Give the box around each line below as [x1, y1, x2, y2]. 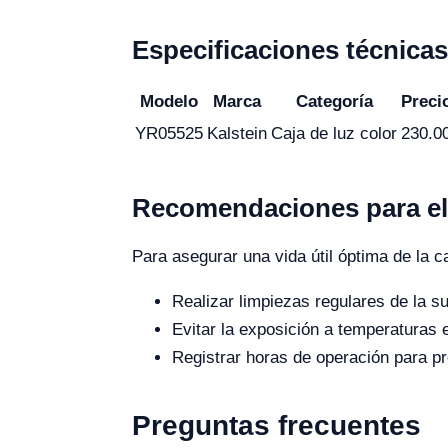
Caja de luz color [271, 123, 397, 143]
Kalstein [207, 123, 267, 143]
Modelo [140, 91, 198, 111]
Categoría [295, 91, 373, 111]
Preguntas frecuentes [132, 409, 421, 441]
